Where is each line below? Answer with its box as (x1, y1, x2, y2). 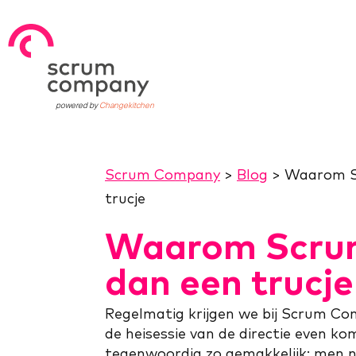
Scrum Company (105, 165, 220, 184)
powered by (56, 100, 99, 111)
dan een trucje (105, 258, 354, 304)
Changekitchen (99, 100, 154, 111)
